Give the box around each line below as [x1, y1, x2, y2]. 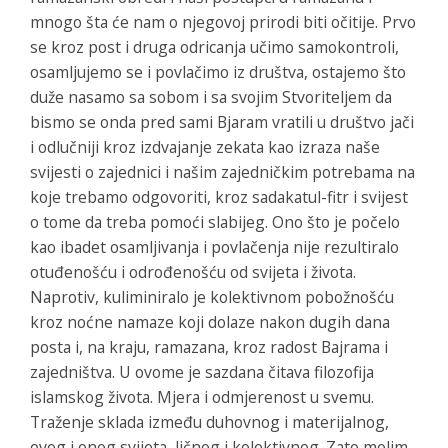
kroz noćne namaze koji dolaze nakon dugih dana [30, 310, 390, 333]
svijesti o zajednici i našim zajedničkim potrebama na [30, 160, 415, 183]
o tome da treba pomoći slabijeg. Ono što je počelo [30, 210, 400, 233]
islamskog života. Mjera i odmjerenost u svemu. [30, 385, 374, 408]
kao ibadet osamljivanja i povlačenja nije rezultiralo [30, 235, 399, 258]
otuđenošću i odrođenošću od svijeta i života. [30, 260, 356, 283]
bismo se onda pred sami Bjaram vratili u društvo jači [30, 110, 414, 133]
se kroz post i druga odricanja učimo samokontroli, [30, 35, 399, 58]
